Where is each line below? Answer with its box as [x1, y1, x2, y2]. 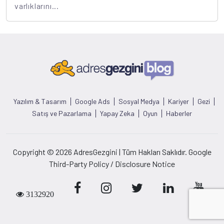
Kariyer [168, 97, 189, 106]
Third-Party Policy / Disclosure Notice [49, 159, 175, 169]
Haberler [166, 109, 192, 118]
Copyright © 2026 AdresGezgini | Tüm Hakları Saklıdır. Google [12, 147, 211, 157]
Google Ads [75, 97, 110, 106]
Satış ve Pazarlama [32, 109, 91, 118]
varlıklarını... [14, 1, 59, 11]
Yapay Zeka [100, 109, 134, 118]
